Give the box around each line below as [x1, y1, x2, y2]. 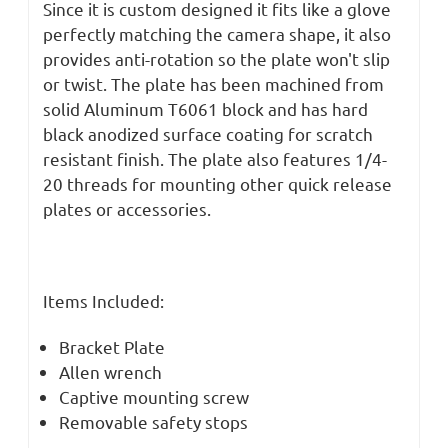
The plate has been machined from [111, 72, 384, 94]
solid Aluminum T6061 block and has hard [43, 97, 368, 119]
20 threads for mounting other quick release [43, 172, 392, 194]
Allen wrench [59, 360, 163, 382]
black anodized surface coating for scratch [43, 122, 373, 144]
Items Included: [43, 289, 164, 311]
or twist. [43, 72, 111, 94]
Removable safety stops [59, 410, 249, 432]
